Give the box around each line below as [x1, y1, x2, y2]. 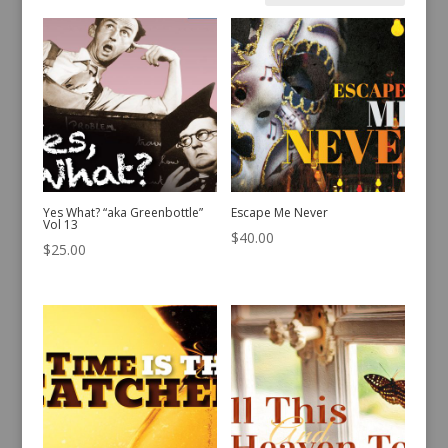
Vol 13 [42, 216, 78, 234]
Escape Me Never [231, 204, 329, 222]
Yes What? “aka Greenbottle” [42, 204, 203, 222]
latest [249, 18, 286, 38]
